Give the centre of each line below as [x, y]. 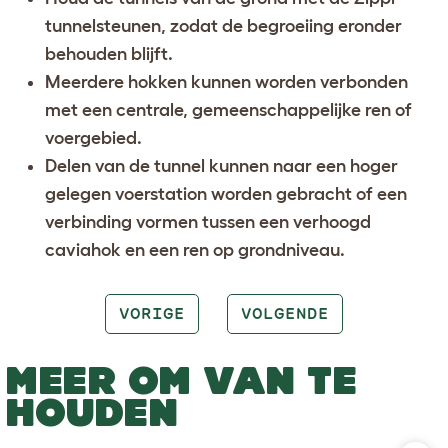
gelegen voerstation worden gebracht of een [226, 194]
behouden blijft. [109, 54]
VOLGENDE [285, 314]
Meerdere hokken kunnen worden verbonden [226, 82]
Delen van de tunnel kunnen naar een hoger [221, 166]
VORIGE [151, 314]
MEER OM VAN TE [181, 380]
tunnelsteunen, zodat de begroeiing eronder [223, 26]
